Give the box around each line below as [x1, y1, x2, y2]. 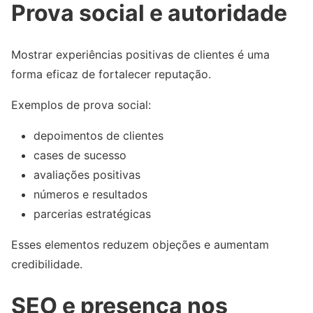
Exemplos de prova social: [11, 98, 151, 112]
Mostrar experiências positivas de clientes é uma [11, 48, 270, 62]
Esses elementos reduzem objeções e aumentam [11, 238, 269, 252]
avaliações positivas [34, 168, 140, 182]
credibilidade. [11, 257, 82, 272]
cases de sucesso [34, 148, 126, 163]
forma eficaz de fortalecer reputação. [11, 67, 211, 82]
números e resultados [34, 187, 147, 202]
